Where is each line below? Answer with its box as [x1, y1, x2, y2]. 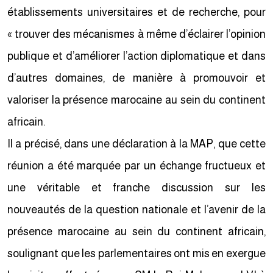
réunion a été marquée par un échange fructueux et [10, 160, 268, 172]
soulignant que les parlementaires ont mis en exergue [10, 247, 268, 260]
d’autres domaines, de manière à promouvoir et [10, 72, 268, 84]
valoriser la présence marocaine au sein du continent [10, 94, 268, 106]
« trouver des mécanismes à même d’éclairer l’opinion [10, 28, 268, 40]
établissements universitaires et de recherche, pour [10, 6, 268, 18]
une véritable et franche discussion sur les [10, 182, 268, 194]
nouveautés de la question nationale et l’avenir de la [10, 204, 268, 216]
